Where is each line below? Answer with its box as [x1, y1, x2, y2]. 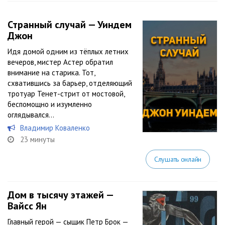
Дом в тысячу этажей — [8, 188, 113, 201]
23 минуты [20, 135, 55, 144]
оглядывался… [8, 110, 58, 120]
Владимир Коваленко [20, 123, 90, 133]
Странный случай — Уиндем [8, 18, 132, 31]
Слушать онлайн [154, 155, 201, 164]
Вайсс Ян [8, 199, 47, 212]
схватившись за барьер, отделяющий [8, 78, 132, 88]
